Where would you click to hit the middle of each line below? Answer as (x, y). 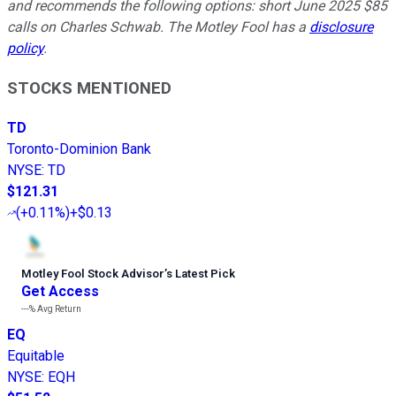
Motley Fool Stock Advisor (93, 273)
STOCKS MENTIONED (89, 89)
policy (25, 49)
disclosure (341, 27)
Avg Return (58, 308)
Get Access (60, 291)
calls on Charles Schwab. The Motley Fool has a (158, 27)
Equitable (36, 355)
